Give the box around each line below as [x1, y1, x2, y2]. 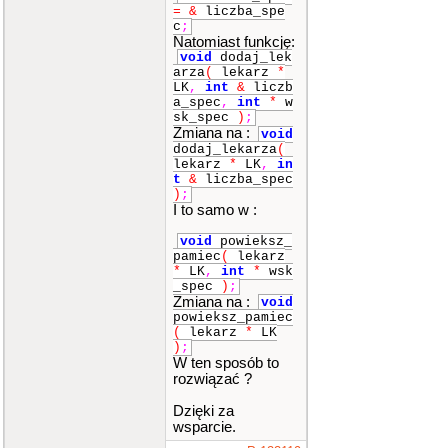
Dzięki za [173, 403, 234, 420]
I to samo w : [173, 201, 257, 218]
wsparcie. [173, 419, 236, 436]
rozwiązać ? [173, 371, 252, 388]
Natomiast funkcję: [173, 34, 295, 50]
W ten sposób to [173, 355, 279, 372]
